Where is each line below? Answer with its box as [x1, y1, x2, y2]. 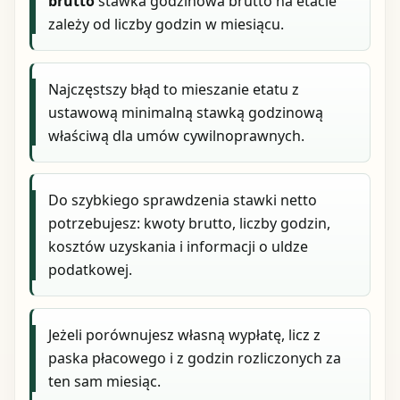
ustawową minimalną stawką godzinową [48, 102, 324, 122]
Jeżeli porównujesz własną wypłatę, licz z [48, 325, 321, 346]
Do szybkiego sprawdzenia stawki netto [48, 190, 318, 211]
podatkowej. [48, 260, 133, 280]
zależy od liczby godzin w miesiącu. [48, 13, 285, 34]
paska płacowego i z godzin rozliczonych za [48, 348, 342, 369]
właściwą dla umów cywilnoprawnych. [48, 125, 305, 146]
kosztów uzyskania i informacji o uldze [48, 237, 309, 257]
